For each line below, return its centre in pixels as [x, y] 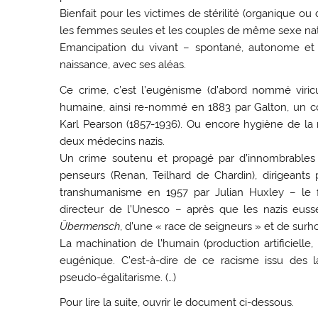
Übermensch [90, 226]
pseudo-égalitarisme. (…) [118, 277]
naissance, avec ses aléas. [123, 65]
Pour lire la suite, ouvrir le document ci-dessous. [177, 302]
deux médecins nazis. [113, 141]
